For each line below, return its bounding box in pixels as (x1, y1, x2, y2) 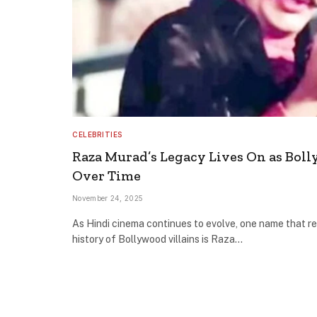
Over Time (72, 166, 141, 184)
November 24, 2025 (72, 193, 144, 202)
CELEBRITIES (72, 129, 122, 139)
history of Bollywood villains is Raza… (72, 233, 243, 245)
